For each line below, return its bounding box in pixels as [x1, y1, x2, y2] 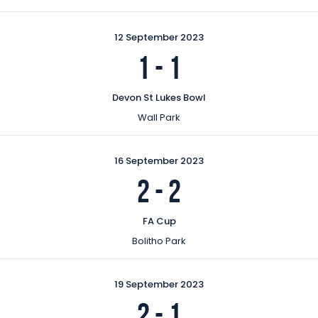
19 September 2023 [114, 277, 204, 291]
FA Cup [142, 214, 176, 228]
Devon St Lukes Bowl [112, 90, 206, 104]
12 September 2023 [114, 30, 204, 44]
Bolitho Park [132, 234, 186, 248]
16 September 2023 [114, 153, 204, 168]
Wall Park [138, 110, 180, 124]
